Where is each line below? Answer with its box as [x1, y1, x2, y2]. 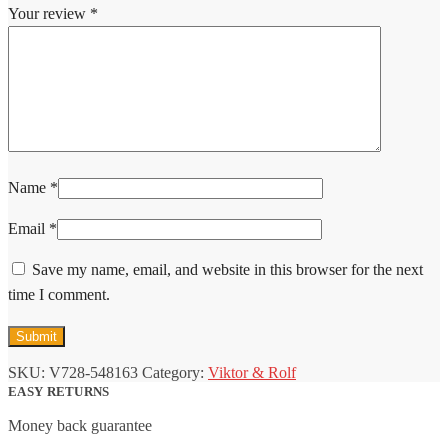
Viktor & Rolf [208, 364, 296, 382]
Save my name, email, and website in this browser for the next [32, 261, 423, 279]
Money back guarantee [8, 417, 152, 435]
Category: [142, 364, 208, 382]
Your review [8, 5, 90, 23]
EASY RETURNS [8, 384, 110, 400]
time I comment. [8, 286, 110, 304]
